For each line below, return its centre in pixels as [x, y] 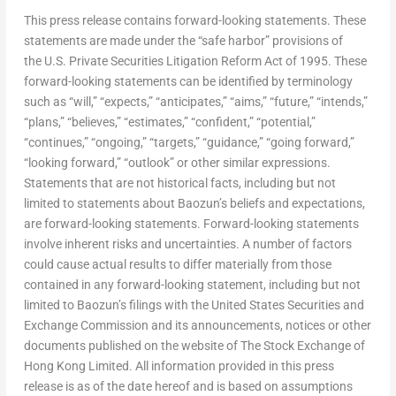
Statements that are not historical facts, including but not [179, 183]
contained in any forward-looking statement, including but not [192, 284]
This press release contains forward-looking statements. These [194, 20]
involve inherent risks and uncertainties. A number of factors [187, 244]
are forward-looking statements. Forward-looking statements [191, 223]
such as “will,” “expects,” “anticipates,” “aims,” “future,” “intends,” [195, 101]
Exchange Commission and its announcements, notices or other [197, 325]
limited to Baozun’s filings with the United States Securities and [194, 305]
